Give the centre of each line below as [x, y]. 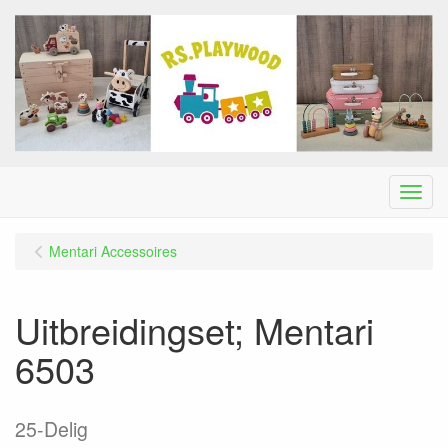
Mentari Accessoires [113, 250]
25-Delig [51, 428]
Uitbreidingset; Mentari [194, 329]
